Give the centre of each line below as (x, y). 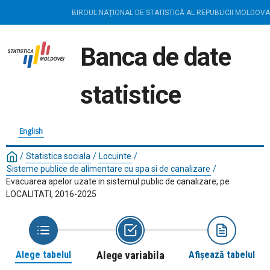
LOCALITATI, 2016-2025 (51, 194)
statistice (130, 95)
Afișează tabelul (222, 255)
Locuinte (115, 156)
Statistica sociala (58, 156)
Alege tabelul (43, 255)
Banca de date (155, 57)
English (31, 131)
